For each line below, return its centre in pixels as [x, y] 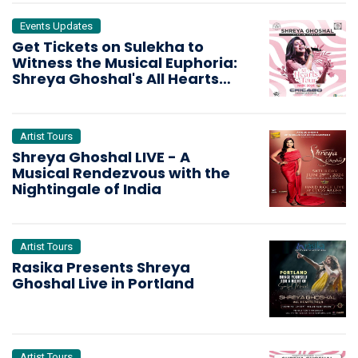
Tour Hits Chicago [79, 95]
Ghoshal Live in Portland [103, 284]
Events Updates [56, 26]
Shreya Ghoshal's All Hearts [115, 79]
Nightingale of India [87, 189]
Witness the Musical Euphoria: [125, 63]
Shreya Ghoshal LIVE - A [101, 157]
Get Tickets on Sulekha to [108, 47]
